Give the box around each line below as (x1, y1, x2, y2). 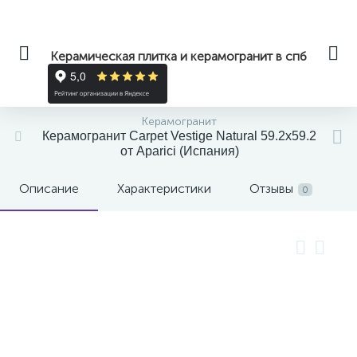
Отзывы (249, 181, 293, 196)
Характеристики (117, 181, 211, 196)
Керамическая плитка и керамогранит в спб (50, 49, 307, 64)
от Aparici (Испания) (120, 144, 239, 158)
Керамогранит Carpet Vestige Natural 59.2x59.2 (42, 129, 316, 143)
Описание (19, 181, 79, 196)
